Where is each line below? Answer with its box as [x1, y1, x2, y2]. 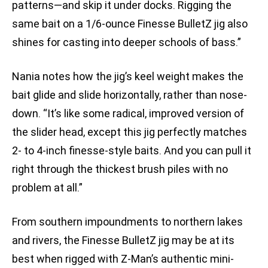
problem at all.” [12, 181, 83, 194]
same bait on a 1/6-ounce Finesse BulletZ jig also [12, 17, 248, 31]
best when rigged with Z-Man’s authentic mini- [12, 252, 234, 266]
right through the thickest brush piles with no [12, 163, 228, 176]
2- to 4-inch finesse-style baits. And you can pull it [12, 144, 251, 157]
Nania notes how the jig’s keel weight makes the [12, 70, 243, 83]
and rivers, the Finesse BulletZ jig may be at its [12, 234, 234, 247]
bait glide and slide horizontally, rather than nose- [12, 89, 247, 102]
